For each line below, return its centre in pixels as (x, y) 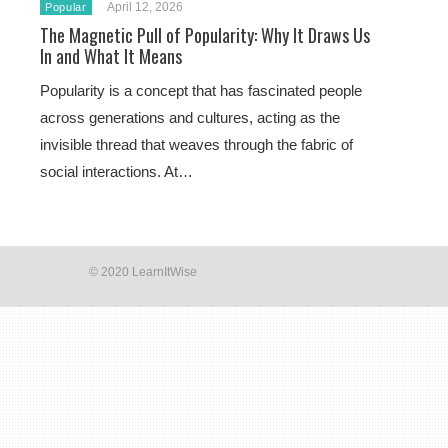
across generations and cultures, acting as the (190, 117)
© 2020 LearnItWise (143, 272)
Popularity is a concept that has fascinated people (201, 90)
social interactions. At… (116, 171)
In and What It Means (111, 56)
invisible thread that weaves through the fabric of (196, 144)
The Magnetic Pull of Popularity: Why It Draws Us (205, 35)
